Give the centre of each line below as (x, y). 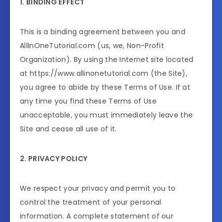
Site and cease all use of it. (68, 129)
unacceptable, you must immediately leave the (107, 115)
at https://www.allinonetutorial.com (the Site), (104, 74)
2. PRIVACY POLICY (54, 159)
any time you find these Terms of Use (88, 101)
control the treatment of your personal (91, 202)
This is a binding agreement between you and (103, 32)
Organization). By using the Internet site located (107, 60)
